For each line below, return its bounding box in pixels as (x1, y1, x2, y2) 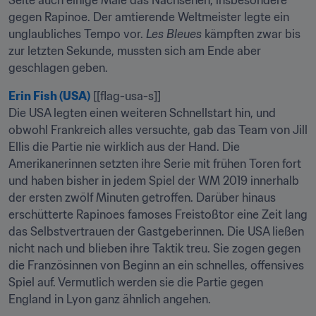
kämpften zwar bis (202, 27, 300, 41)
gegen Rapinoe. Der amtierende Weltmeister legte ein (8, 10, 289, 24)
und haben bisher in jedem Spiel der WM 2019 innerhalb (8, 174, 299, 188)
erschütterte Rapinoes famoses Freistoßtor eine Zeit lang (8, 207, 308, 221)
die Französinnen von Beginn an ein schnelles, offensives (8, 258, 304, 272)
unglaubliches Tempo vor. (8, 27, 146, 41)
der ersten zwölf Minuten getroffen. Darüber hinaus (8, 190, 276, 205)
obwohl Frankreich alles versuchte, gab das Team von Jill (8, 123, 308, 137)
